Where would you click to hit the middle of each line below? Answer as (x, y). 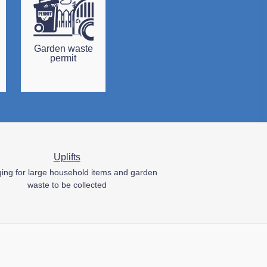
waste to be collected (67, 185)
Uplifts (67, 157)
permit (63, 58)
